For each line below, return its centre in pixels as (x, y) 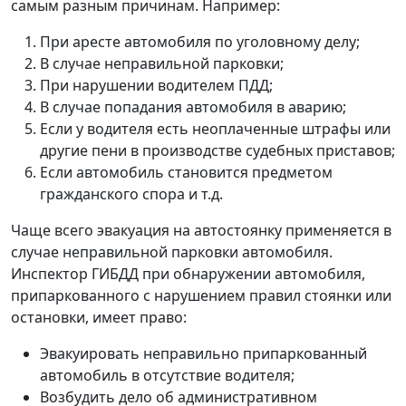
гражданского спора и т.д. (131, 193)
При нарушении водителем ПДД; (156, 85)
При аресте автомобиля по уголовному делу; (200, 41)
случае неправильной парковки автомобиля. (172, 251)
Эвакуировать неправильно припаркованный (203, 353)
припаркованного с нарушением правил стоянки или (201, 295)
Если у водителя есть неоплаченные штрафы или (215, 128)
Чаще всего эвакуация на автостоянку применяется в (201, 230)
